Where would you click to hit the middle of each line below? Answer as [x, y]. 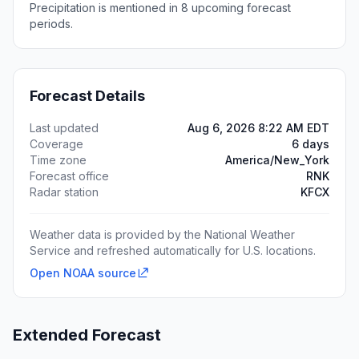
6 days [311, 144]
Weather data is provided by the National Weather [162, 234]
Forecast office [69, 176]
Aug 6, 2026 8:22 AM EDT [258, 128]
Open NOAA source [83, 273]
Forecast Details [87, 96]
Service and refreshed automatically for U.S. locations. [173, 250]
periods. [51, 24]
